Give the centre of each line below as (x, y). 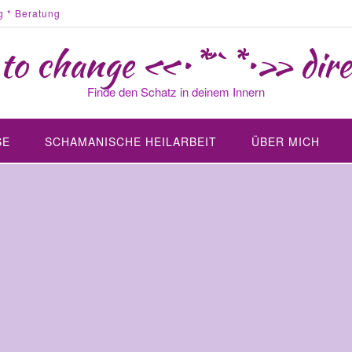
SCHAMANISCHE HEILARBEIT (130, 141)
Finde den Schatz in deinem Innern (176, 92)
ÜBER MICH (285, 141)
